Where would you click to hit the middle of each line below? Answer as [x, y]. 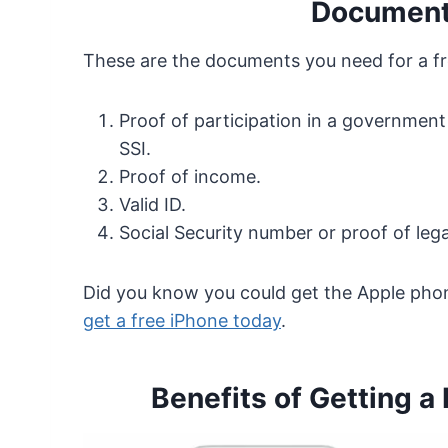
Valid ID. [152, 204]
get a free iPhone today [182, 320]
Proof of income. [190, 176]
